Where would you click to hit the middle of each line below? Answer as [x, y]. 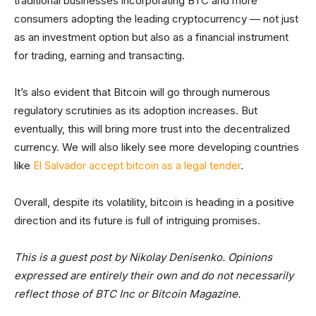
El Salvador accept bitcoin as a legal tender [137, 166]
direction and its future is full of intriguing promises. [137, 221]
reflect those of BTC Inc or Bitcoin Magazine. [127, 294]
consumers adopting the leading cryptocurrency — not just [156, 19]
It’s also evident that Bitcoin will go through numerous [142, 92]
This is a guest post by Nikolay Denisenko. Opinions [143, 257]
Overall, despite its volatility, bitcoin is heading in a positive [154, 202]
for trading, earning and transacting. [99, 56]
